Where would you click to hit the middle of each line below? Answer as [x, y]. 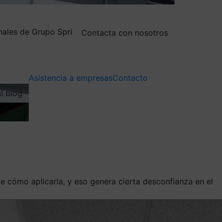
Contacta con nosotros [125, 32]
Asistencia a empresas [71, 78]
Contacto [130, 78]
